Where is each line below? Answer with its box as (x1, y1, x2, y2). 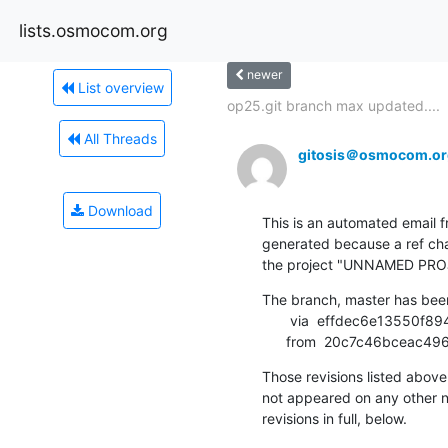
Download (84, 201, 153, 219)
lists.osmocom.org (19, 19, 168, 41)
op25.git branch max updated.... (226, 96, 440, 114)
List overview (73, 78, 164, 96)
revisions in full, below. (261, 409, 407, 427)
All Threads (80, 129, 157, 147)
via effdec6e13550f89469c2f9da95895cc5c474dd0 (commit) (261, 311, 290, 329)
